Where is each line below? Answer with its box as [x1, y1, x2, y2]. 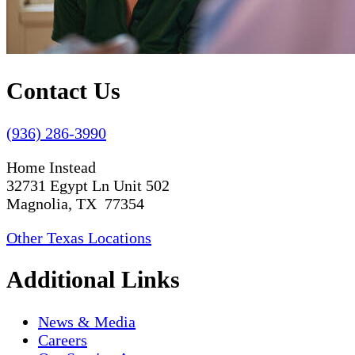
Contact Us [6, 77, 120, 104]
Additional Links [6, 266, 180, 293]
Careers [38, 331, 87, 349]
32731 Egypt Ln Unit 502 [6, 176, 170, 194]
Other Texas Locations [6, 228, 151, 246]
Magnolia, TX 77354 [6, 194, 144, 212]
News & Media [38, 313, 136, 331]
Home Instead [6, 158, 96, 176]
